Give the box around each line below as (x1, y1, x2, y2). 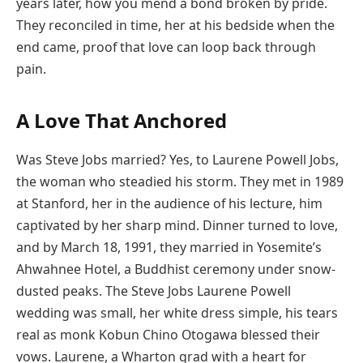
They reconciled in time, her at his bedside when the (16, 16, 335, 35)
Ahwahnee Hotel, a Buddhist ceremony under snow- (16, 260, 335, 279)
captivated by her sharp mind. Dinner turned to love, (16, 216, 338, 235)
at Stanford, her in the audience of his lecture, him (16, 194, 322, 213)
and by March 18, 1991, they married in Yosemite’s (16, 238, 322, 257)
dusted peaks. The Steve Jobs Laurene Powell (16, 282, 291, 301)
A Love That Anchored (16, 107, 227, 135)
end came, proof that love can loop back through (16, 38, 316, 57)
